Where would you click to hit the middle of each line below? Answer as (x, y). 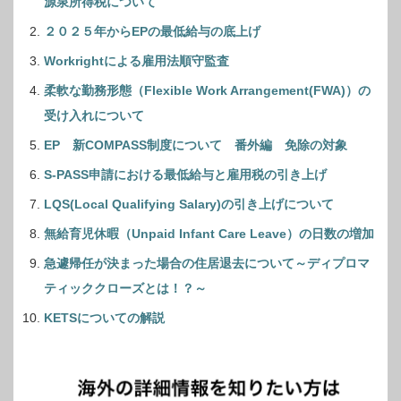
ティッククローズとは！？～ (125, 288)
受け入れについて (94, 115)
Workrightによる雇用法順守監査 (137, 60)
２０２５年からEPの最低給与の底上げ (152, 31)
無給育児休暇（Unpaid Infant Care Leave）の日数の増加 (209, 233)
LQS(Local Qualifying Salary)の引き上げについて (189, 204)
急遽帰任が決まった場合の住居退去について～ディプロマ (207, 263)
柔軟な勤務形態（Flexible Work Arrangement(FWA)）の (207, 90)
